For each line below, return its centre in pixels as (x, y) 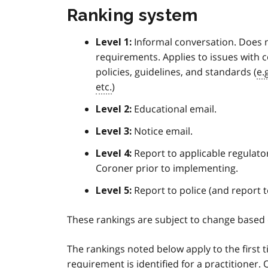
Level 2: (114, 109)
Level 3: (114, 132)
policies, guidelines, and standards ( (176, 72)
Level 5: (114, 191)
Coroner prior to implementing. (167, 168)
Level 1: (114, 42)
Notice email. (162, 131)
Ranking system (133, 16)
